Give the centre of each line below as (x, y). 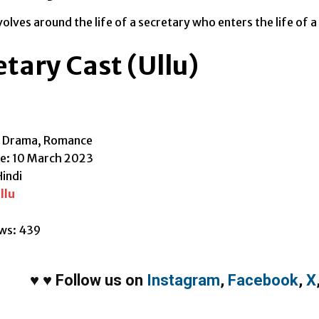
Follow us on (101, 280)
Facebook (263, 280)
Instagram (183, 280)
